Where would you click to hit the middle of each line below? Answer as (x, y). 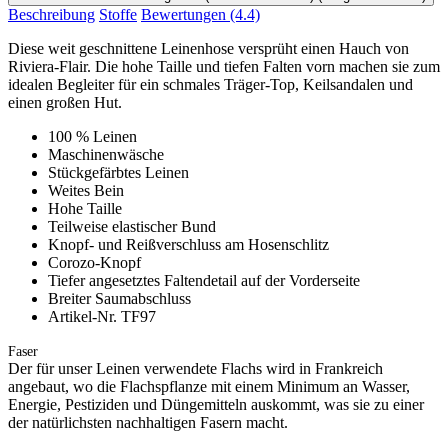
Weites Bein (86, 190)
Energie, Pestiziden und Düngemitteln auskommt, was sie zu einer (216, 404)
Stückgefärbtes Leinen (118, 172)
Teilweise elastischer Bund (132, 226)
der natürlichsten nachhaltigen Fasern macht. (148, 422)
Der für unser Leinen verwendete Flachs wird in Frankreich (195, 368)
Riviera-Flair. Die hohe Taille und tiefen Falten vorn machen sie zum (224, 66)
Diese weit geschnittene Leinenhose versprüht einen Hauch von (208, 48)
